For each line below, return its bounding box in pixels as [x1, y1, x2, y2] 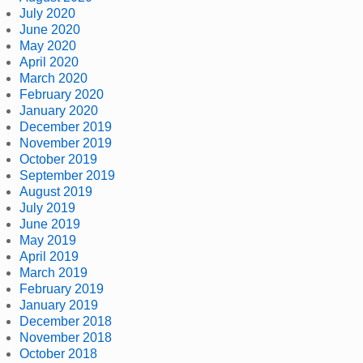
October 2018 [19, 346, 97, 361]
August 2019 [19, 184, 92, 199]
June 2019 [19, 216, 80, 231]
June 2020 [19, 22, 80, 36]
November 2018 [19, 330, 112, 344]
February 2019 [19, 281, 104, 296]
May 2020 [19, 38, 76, 53]
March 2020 [19, 70, 88, 85]
